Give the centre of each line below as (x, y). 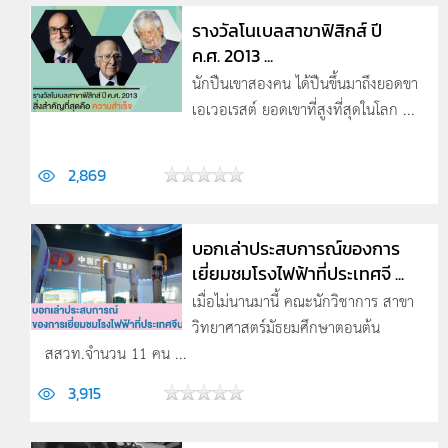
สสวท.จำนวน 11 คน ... (116, 352)
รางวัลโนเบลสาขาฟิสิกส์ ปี (286, 30)
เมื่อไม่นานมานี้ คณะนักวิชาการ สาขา (302, 300)
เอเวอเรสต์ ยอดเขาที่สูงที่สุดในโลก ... (303, 108)
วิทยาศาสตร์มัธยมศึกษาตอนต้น (285, 326)
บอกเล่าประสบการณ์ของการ (295, 248)
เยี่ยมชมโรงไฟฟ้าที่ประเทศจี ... (297, 273)
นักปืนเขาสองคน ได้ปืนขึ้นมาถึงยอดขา (304, 82)
